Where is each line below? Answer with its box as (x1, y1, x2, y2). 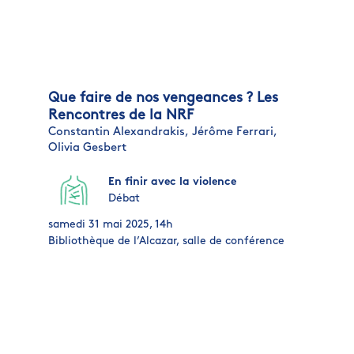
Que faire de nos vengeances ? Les (47, 90, 278, 106)
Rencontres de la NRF (47, 107, 194, 123)
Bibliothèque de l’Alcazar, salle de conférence (47, 235, 284, 247)
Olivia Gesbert (47, 141, 126, 154)
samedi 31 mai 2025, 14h (47, 218, 173, 231)
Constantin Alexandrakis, (47, 126, 189, 138)
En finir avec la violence (107, 175, 236, 188)
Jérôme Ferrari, (191, 126, 277, 138)
